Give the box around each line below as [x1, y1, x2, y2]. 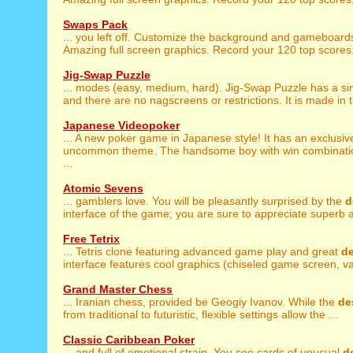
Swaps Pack [63, 18, 128, 31]
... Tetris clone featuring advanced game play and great [63, 245, 341, 258]
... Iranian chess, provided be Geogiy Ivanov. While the [63, 295, 338, 308]
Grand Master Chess [63, 283, 173, 295]
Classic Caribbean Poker [63, 333, 195, 346]
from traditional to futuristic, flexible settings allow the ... [63, 308, 338, 321]
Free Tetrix [63, 232, 120, 245]
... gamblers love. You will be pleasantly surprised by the [63, 195, 345, 207]
